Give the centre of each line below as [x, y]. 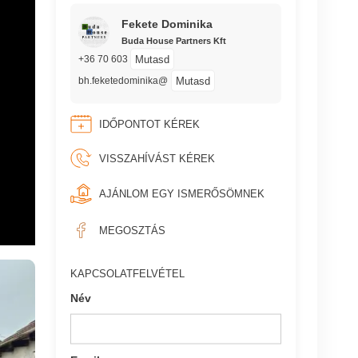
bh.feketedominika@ [123, 81]
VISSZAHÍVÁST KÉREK [157, 158]
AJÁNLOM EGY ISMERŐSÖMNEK [181, 193]
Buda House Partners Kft [173, 40]
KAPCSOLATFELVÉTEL [128, 273]
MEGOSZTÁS [132, 230]
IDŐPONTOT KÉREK [149, 124]
